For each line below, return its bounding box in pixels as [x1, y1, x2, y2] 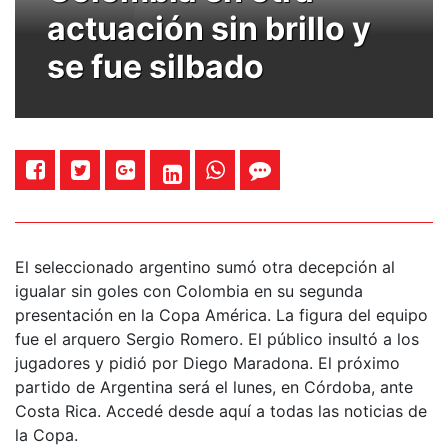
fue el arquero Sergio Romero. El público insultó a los [15, 328, 419, 349]
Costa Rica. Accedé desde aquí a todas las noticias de [15, 400, 427, 421]
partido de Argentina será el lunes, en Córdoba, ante [15, 376, 413, 397]
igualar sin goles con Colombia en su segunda [15, 280, 363, 301]
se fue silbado [47, 46, 264, 86]
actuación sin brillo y [47, 8, 371, 48]
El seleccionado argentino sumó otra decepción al [15, 256, 395, 277]
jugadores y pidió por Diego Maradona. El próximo [15, 352, 400, 373]
